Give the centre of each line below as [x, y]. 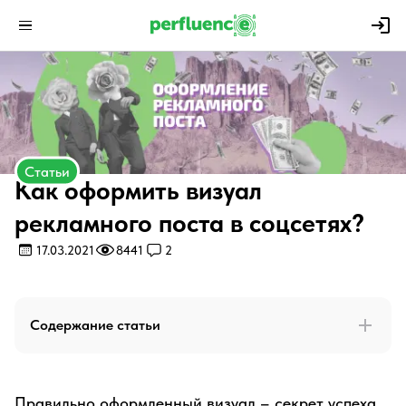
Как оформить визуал [138, 190]
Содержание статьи [95, 325]
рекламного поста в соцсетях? [189, 223]
